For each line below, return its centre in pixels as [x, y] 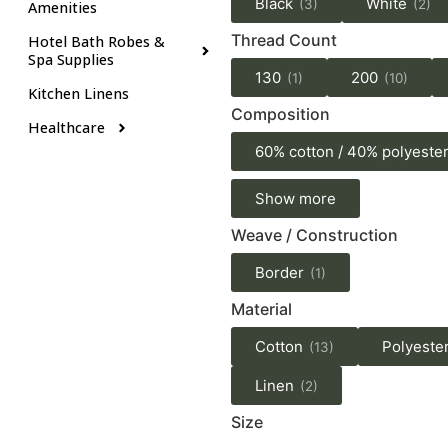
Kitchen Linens [78, 94]
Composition [280, 114]
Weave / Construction [314, 235]
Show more [295, 199]
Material [261, 309]
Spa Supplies [71, 60]
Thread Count [283, 40]
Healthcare [66, 128]
